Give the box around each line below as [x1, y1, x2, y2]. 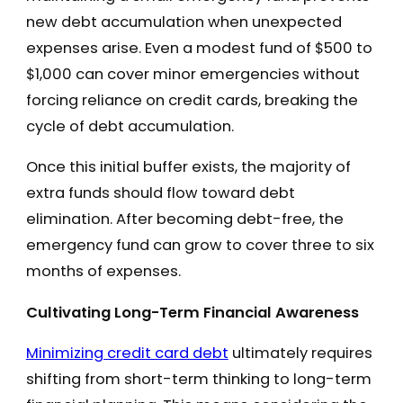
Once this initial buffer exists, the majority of [25, 157, 351, 178]
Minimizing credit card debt [25, 343, 228, 364]
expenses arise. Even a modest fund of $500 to [25, 37, 372, 58]
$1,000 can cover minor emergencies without [25, 63, 360, 85]
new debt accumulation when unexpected [25, 11, 342, 32]
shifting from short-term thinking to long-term [25, 369, 372, 390]
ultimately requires [228, 343, 372, 364]
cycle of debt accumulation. [25, 115, 234, 137]
